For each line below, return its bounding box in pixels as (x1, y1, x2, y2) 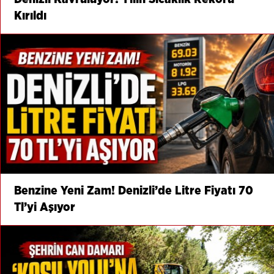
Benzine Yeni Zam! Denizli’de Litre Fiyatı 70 (14, 184, 254, 197)
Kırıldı (14, 9, 47, 22)
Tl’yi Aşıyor (14, 201, 76, 213)
